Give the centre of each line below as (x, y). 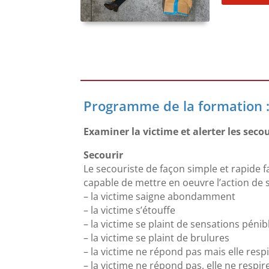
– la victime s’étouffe (130, 210)
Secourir (104, 155)
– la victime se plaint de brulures (157, 238)
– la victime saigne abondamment (160, 197)
